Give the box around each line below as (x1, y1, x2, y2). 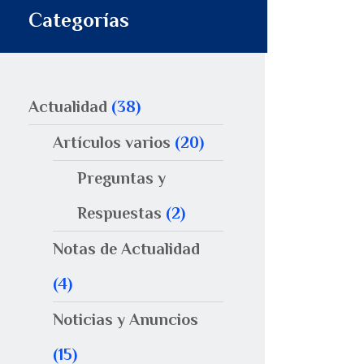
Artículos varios (53, 132, 171, 151)
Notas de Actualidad (53, 239, 201, 258)
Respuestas (77, 203, 162, 222)
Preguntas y (77, 168, 167, 187)
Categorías (28, 7, 130, 32)
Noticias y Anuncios (53, 310, 199, 328)
